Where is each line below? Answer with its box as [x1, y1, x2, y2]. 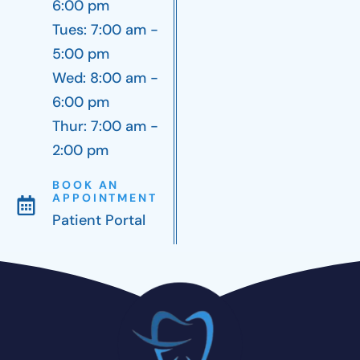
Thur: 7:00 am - [52, 116, 158, 136]
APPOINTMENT [52, 190, 157, 205]
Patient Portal [52, 210, 145, 230]
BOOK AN [52, 177, 120, 192]
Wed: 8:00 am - [52, 67, 158, 88]
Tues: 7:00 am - [52, 19, 158, 39]
